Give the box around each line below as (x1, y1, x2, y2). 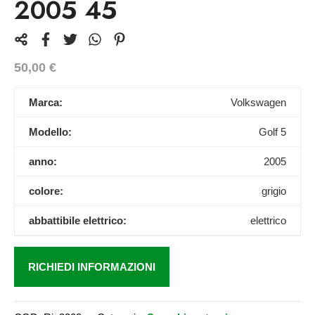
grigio (262, 184, 286, 197)
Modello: (29, 125, 72, 138)
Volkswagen (231, 96, 286, 108)
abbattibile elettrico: (29, 214, 127, 226)
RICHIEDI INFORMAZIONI (28, 260, 155, 273)
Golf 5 (259, 125, 286, 138)
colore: (29, 184, 63, 197)
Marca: (29, 96, 63, 108)
